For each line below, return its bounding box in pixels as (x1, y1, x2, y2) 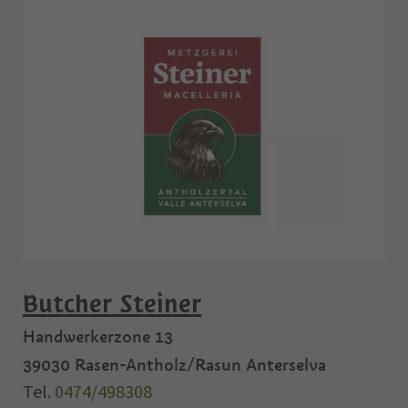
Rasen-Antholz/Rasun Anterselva (75, 354, 326, 376)
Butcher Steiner (23, 289, 201, 321)
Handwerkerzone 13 (23, 326, 173, 348)
